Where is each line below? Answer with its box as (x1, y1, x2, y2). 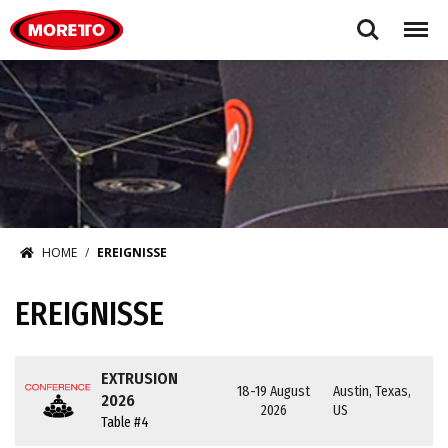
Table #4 (101, 414, 150, 431)
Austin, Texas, (333, 383, 412, 400)
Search (346, 11, 390, 30)
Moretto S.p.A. (122, 2, 211, 21)
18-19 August (237, 383, 311, 400)
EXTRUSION (101, 369, 179, 388)
